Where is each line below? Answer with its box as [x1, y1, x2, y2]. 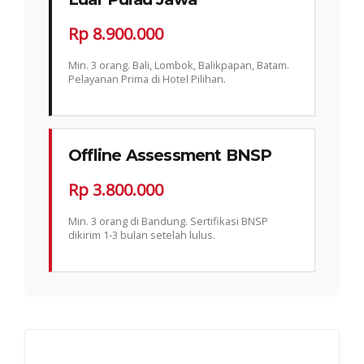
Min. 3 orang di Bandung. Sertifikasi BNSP [68, 213, 268, 228]
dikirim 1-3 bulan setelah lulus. [68, 227, 215, 242]
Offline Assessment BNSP [68, 145, 272, 165]
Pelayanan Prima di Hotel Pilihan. [68, 71, 226, 86]
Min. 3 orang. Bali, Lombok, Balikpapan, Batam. [68, 57, 289, 72]
